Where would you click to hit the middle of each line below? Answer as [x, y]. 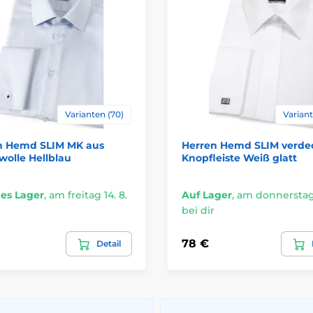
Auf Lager [207, 195]
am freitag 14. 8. [88, 195]
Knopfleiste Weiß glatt [239, 158]
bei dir [198, 210]
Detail [109, 243]
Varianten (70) [94, 114]
